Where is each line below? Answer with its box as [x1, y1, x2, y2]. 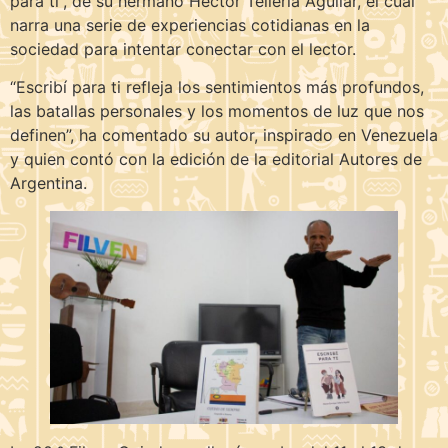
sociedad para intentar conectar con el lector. [10, 38, 356, 59]
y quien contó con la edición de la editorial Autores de [10, 149, 422, 170]
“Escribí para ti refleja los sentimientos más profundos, [10, 77, 424, 98]
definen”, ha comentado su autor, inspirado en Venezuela [10, 125, 438, 146]
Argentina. [10, 173, 87, 194]
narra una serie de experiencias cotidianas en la [10, 14, 370, 35]
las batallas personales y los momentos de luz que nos [10, 101, 424, 122]
